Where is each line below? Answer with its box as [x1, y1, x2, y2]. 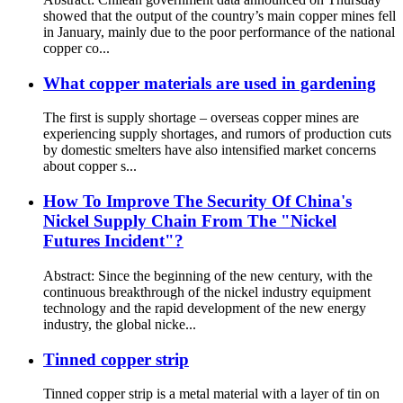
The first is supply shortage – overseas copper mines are [43, 110, 359, 126]
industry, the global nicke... [43, 316, 196, 332]
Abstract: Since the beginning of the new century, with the [43, 267, 372, 283]
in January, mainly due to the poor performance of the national [43, 23, 395, 40]
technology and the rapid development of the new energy [43, 300, 366, 316]
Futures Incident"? [43, 231, 184, 251]
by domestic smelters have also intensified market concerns [43, 142, 376, 158]
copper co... [43, 40, 110, 56]
